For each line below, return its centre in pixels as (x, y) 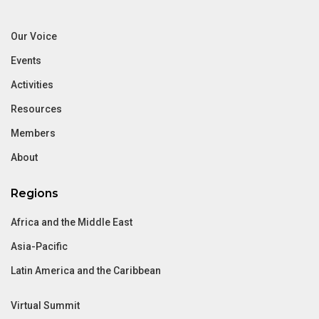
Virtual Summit (45, 306)
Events (26, 61)
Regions (35, 194)
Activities (32, 85)
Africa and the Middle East (72, 223)
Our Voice (34, 37)
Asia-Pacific (39, 247)
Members (33, 134)
